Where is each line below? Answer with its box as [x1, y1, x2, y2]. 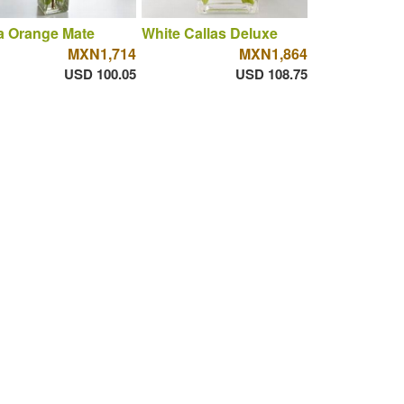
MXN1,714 [67, 42, 136, 64]
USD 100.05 [63, 63, 136, 84]
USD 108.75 [234, 63, 308, 84]
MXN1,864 [238, 42, 308, 64]
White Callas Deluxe [141, 22, 278, 43]
